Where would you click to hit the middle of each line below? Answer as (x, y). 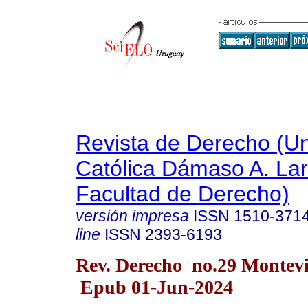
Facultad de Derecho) (183, 194)
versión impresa (132, 216)
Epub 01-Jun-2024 (154, 287)
